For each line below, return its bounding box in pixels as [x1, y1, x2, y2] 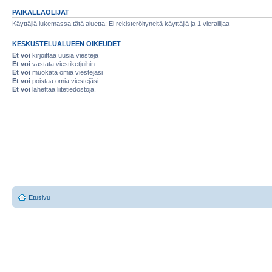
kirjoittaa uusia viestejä [30, 51, 98, 59]
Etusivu [29, 194, 50, 201]
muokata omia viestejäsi [30, 68, 103, 76]
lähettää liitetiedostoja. [30, 85, 96, 93]
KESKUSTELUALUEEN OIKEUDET [12, 39, 121, 47]
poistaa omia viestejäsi [30, 76, 98, 84]
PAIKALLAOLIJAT [12, 8, 69, 16]
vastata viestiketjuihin [30, 59, 95, 67]
